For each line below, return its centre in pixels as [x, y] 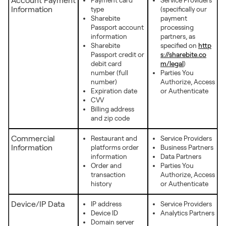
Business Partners [187, 148]
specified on [179, 46]
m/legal [172, 64]
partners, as [178, 37]
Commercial [33, 138]
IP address [106, 204]
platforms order [115, 148]
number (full [109, 73]
